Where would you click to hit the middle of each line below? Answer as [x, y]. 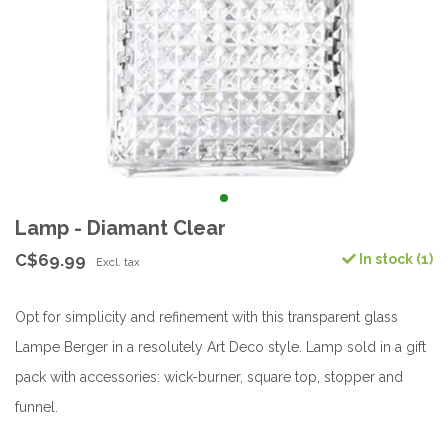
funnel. [36, 407]
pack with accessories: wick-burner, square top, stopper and [209, 377]
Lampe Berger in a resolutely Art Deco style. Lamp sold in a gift [220, 347]
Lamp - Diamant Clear [120, 228]
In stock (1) [394, 259]
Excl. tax [118, 262]
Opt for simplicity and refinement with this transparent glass [206, 317]
